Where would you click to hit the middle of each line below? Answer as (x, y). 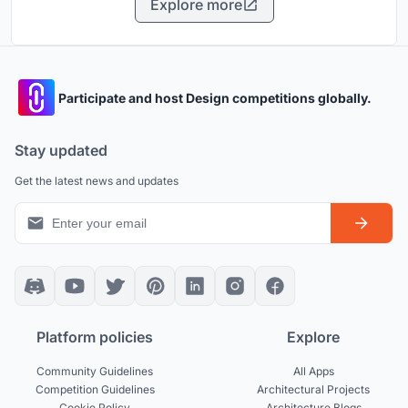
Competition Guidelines (95, 390)
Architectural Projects (313, 390)
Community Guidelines (95, 372)
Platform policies (95, 337)
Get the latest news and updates (97, 181)
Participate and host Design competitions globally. (215, 97)
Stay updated (61, 151)
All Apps (313, 372)
